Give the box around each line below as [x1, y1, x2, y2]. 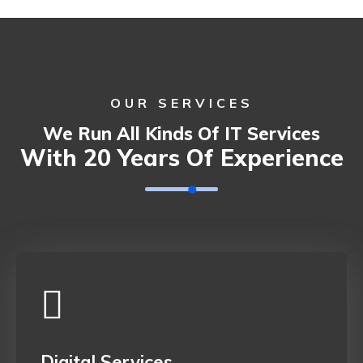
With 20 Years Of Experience [19, 143, 344, 173]
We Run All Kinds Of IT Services [43, 122, 320, 146]
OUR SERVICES [109, 95, 254, 112]
